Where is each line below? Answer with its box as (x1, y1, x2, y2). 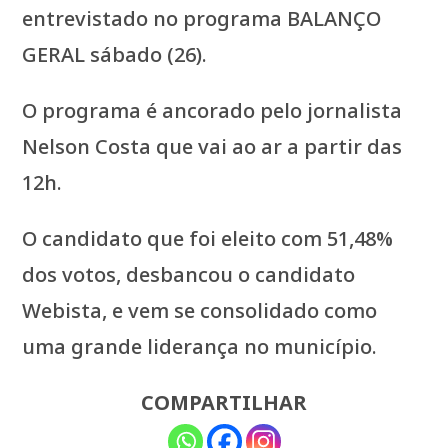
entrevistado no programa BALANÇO (22, 5, 382, 33)
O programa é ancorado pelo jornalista (22, 97, 403, 125)
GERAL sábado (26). (22, 41, 208, 69)
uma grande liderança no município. (22, 333, 378, 361)
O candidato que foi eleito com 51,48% (22, 225, 394, 253)
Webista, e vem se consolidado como (22, 297, 378, 325)
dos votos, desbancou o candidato (22, 261, 356, 289)
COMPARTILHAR (141, 389, 307, 417)
